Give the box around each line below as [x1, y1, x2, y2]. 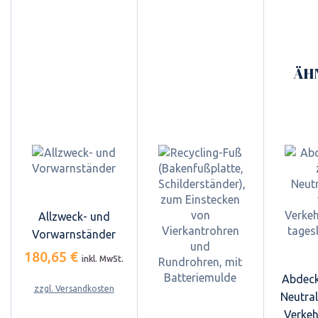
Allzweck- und [38, 209, 110, 223]
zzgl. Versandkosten [33, 283, 114, 293]
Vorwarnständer [32, 227, 116, 241]
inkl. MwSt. [82, 253, 124, 263]
